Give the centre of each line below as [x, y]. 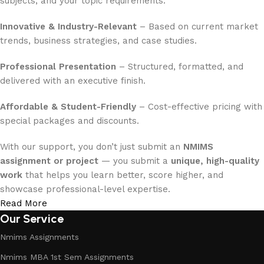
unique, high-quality [215, 161]
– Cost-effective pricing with [199, 107]
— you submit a [135, 161]
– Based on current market [197, 27]
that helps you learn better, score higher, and [123, 175]
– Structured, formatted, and [180, 67]
